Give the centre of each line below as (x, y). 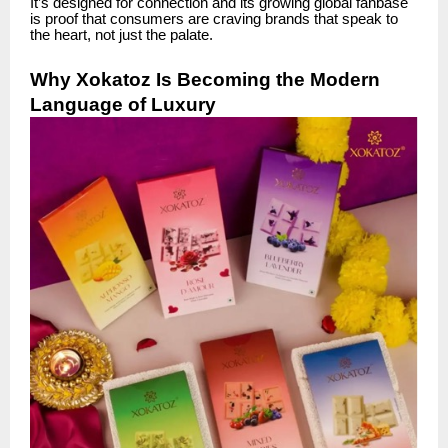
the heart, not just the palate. (121, 34)
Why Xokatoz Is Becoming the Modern (205, 79)
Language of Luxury (123, 104)
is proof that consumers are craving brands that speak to (214, 18)
